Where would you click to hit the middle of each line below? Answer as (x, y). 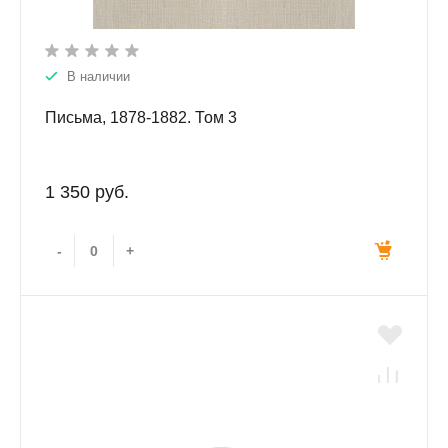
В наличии (98, 77)
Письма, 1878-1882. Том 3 (141, 118)
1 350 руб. (87, 192)
